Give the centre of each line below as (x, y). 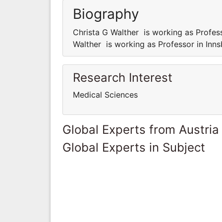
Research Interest (123, 77)
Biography (106, 14)
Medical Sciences (105, 94)
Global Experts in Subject (134, 147)
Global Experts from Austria (141, 129)
